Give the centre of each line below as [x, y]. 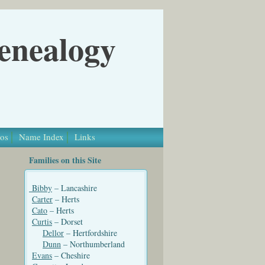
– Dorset [96, 222]
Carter [42, 199]
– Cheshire [94, 255]
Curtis [42, 222]
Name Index [41, 137]
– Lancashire [87, 188]
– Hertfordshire [103, 233]
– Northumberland [94, 244]
